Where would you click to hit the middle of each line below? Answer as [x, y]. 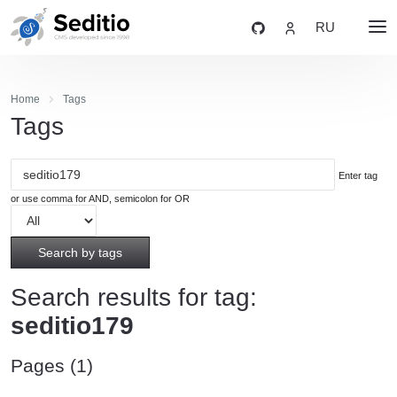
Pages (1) [52, 365]
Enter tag [358, 175]
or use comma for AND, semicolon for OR [100, 198]
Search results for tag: [134, 297]
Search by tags [80, 252]
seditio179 [72, 325]
